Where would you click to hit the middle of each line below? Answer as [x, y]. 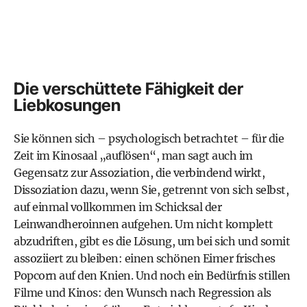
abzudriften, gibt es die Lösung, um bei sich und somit [152, 241]
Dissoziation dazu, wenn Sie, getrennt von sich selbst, [151, 190]
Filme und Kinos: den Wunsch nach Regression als [143, 293]
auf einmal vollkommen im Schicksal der [118, 207]
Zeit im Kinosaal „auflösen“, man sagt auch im [133, 156]
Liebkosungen [67, 105]
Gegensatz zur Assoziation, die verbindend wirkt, [139, 173]
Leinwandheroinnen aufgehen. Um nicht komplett [144, 224]
